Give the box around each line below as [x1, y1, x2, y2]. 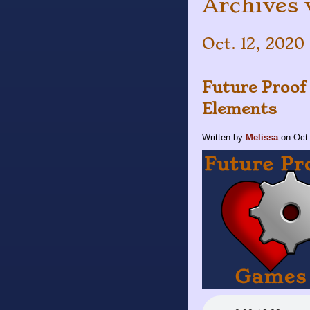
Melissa [246, 131, 278, 143]
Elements [202, 99, 277, 118]
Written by [202, 131, 246, 143]
